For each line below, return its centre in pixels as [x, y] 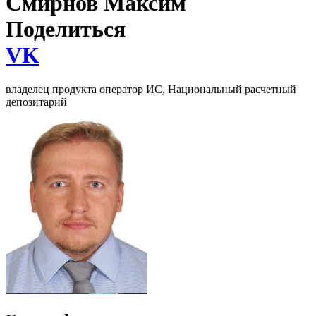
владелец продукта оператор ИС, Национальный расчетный [151, 90]
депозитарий [36, 102]
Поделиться [66, 29]
